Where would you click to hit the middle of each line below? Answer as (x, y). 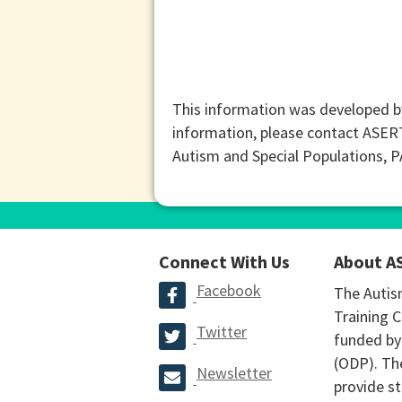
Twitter (222, 331)
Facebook (229, 290)
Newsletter (234, 372)
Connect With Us (224, 261)
